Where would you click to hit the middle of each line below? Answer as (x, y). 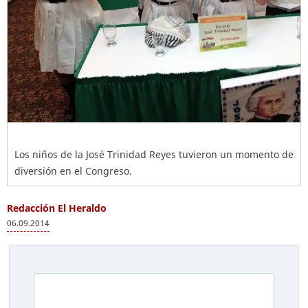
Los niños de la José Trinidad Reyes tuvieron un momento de (154, 154)
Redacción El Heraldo (57, 208)
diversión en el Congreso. (73, 171)
